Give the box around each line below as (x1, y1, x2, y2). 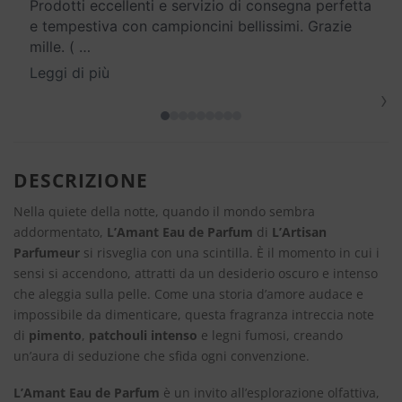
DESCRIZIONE (13, 168, 149, 194)
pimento (29, 326, 82, 344)
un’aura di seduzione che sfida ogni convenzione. (13, 346, 310, 364)
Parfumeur (13, 243, 80, 261)
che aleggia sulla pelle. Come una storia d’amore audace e (13, 284, 363, 302)
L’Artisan (272, 223, 327, 240)
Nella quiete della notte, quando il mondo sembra (13, 202, 315, 220)
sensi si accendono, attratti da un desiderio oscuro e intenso (13, 264, 378, 282)
